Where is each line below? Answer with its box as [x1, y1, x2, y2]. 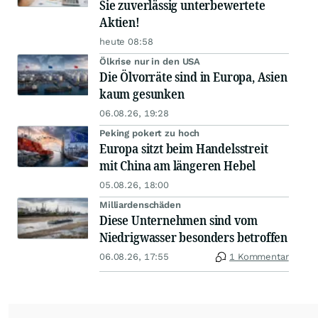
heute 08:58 [99, 35, 153, 47]
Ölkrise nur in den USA [99, 55, 201, 67]
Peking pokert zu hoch [99, 127, 200, 138]
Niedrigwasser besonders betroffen [99, 228, 288, 246]
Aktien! [99, 13, 140, 31]
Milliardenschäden [99, 199, 181, 210]
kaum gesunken [99, 84, 185, 102]
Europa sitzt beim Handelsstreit [99, 139, 268, 157]
